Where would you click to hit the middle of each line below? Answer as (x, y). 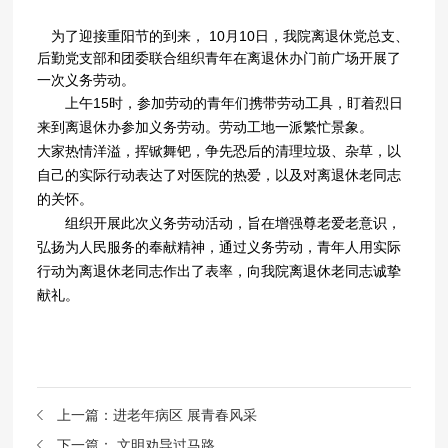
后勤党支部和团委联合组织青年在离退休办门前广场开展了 (219, 58)
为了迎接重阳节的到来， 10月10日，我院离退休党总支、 (223, 36)
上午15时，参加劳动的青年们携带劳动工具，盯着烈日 (220, 103)
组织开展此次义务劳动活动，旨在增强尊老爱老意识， (219, 223)
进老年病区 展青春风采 (185, 415)
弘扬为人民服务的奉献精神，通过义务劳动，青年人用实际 (219, 247)
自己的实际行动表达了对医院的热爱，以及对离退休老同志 (219, 175)
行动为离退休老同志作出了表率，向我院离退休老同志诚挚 (219, 271)
